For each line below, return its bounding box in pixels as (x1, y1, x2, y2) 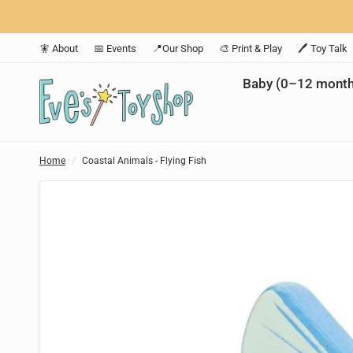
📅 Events (94, 42, 136, 54)
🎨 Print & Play (219, 42, 282, 54)
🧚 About (39, 42, 78, 54)
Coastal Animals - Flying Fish (82, 155, 206, 166)
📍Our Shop (152, 42, 203, 54)
